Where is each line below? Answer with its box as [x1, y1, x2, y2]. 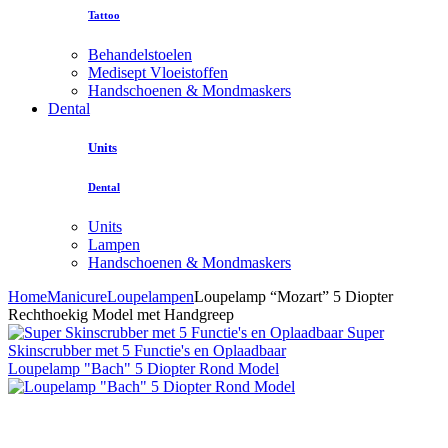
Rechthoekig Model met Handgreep [8, 305, 234, 323]
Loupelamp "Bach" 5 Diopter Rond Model [8, 359, 279, 377]
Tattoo [88, 8, 120, 21]
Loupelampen [107, 287, 194, 305]
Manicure [47, 287, 107, 305]
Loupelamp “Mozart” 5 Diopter [194, 287, 393, 305]
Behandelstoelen [88, 45, 192, 63]
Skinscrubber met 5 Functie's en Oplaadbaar [8, 341, 286, 359]
